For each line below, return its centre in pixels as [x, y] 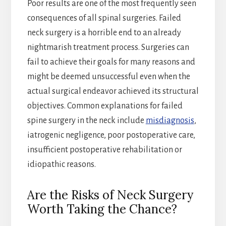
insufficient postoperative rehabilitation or [104, 150]
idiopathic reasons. [61, 164]
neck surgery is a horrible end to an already [104, 33]
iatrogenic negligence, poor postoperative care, [111, 135]
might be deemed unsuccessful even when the [108, 76]
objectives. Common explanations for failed [105, 106]
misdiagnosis [170, 120]
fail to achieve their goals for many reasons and [111, 62]
